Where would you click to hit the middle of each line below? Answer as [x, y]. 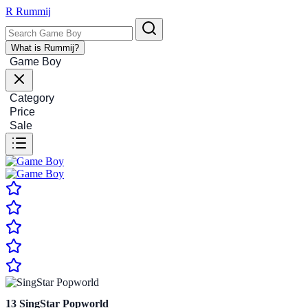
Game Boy [35, 62]
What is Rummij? [45, 48]
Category [32, 98]
